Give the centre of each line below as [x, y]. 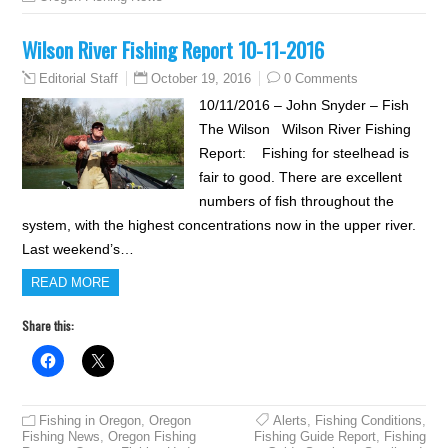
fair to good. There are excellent [300, 177]
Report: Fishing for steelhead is [303, 153]
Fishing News [61, 436]
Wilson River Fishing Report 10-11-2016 [173, 49]
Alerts [289, 420]
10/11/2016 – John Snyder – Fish [303, 105]
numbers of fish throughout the [296, 201]
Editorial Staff [79, 79]
